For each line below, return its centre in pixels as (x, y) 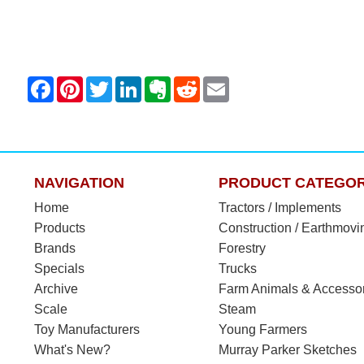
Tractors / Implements (279, 207)
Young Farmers (262, 329)
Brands (55, 248)
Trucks (237, 268)
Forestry (242, 248)
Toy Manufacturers (87, 329)
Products (60, 227)
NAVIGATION (79, 182)
